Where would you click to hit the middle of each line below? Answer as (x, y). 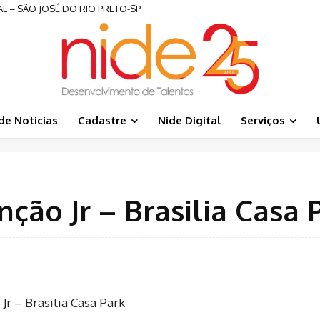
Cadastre (102, 120)
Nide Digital (189, 120)
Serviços (262, 120)
